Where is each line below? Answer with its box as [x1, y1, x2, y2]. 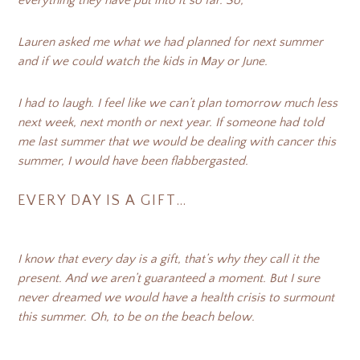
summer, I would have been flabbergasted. [18, 154, 249, 168]
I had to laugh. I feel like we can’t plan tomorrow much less [18, 96, 338, 110]
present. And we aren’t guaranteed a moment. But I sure [18, 272, 321, 285]
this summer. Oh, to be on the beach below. [18, 310, 256, 324]
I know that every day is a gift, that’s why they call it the [18, 252, 320, 266]
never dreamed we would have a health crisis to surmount [18, 291, 335, 305]
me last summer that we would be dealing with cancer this [18, 135, 337, 149]
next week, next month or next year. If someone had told [18, 116, 325, 129]
